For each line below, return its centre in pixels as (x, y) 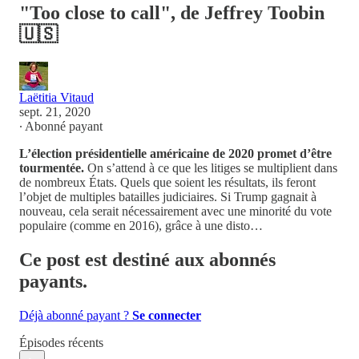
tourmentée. (52, 167)
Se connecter (167, 315)
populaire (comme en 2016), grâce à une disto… (141, 225)
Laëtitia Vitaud (56, 97)
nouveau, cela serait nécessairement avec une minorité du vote (175, 211)
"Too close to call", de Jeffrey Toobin (172, 12)
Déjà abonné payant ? (76, 315)
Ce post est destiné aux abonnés (147, 259)
